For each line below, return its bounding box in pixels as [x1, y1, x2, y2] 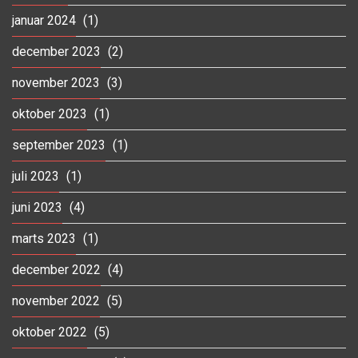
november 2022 [12, 292, 100, 308]
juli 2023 [12, 168, 59, 184]
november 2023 [12, 74, 100, 90]
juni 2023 [12, 199, 62, 215]
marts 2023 [12, 230, 76, 246]
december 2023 [12, 43, 101, 59]
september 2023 [12, 137, 105, 153]
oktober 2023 [12, 105, 87, 121]
